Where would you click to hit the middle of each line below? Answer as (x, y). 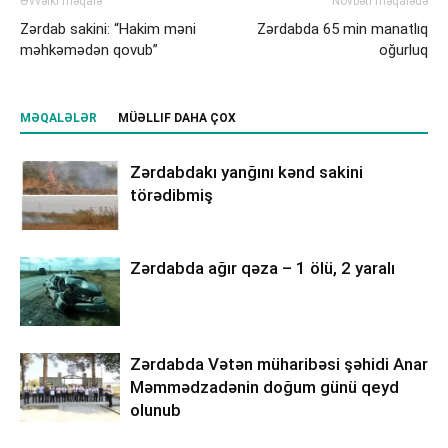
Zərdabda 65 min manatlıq (342, 29)
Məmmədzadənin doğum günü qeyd (264, 387)
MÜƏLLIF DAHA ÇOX (177, 118)
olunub (155, 410)
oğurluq (403, 50)
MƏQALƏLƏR (58, 118)
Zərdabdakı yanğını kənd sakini (246, 172)
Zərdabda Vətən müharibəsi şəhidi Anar (279, 364)
